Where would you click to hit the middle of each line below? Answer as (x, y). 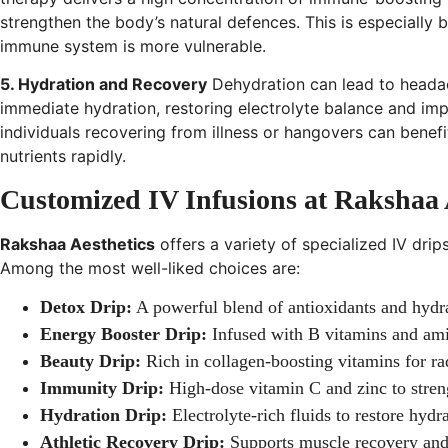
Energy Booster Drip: (123, 334)
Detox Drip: (86, 307)
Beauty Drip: (90, 361)
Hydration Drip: (103, 415)
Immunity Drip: (102, 388)
